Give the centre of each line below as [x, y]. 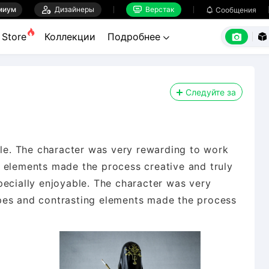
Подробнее [135, 37]
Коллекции [70, 37]
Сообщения [236, 10]
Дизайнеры [73, 9]
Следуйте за [211, 92]
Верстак [158, 9]
